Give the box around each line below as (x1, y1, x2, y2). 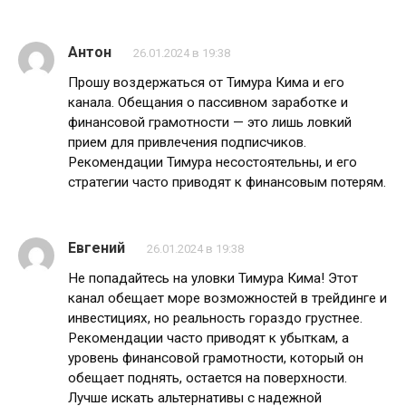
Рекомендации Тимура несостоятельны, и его (68, 154, 357, 171)
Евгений (68, 239, 125, 257)
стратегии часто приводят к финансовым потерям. (68, 174, 386, 191)
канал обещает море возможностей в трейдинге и (68, 290, 387, 307)
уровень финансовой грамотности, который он (68, 350, 363, 367)
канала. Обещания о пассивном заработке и (68, 94, 348, 111)
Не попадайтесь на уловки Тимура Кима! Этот (68, 270, 358, 287)
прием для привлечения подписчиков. (68, 134, 306, 151)
